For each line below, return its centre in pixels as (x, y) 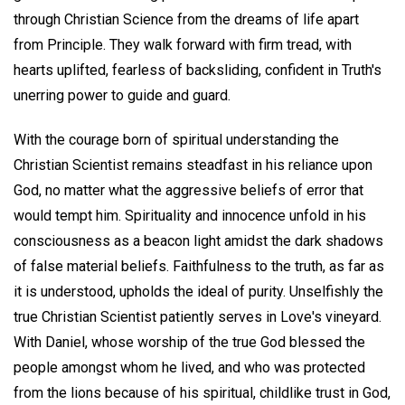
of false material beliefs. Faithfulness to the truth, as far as (199, 266)
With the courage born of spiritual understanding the (176, 139)
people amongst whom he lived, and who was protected (189, 367)
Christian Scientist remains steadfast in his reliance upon (193, 165)
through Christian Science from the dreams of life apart (186, 20)
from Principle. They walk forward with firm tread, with (183, 45)
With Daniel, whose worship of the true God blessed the (189, 342)
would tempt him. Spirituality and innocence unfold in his (190, 215)
